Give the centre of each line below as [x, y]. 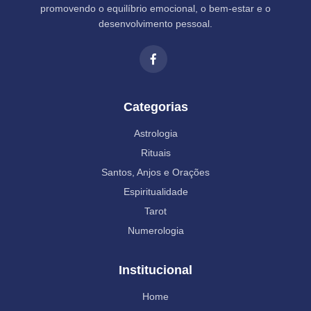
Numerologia [155, 231]
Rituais [155, 153]
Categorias [155, 107]
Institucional [155, 270]
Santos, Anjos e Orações [155, 173]
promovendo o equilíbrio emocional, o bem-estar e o [155, 9]
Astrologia [155, 134]
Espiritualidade [155, 192]
